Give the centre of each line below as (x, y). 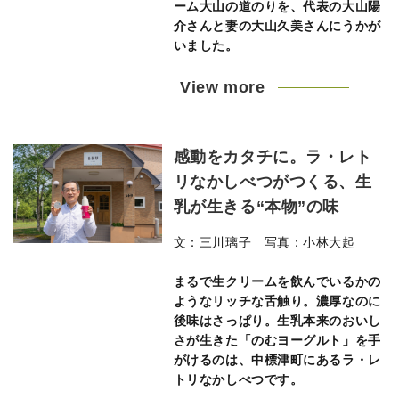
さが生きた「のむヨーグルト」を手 (277, 340)
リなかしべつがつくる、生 (273, 182)
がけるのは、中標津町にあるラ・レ (277, 360)
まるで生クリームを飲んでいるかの (277, 281)
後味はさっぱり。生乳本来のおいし (277, 321)
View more (223, 87)
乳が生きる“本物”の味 (256, 207)
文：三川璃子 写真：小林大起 (264, 242)
